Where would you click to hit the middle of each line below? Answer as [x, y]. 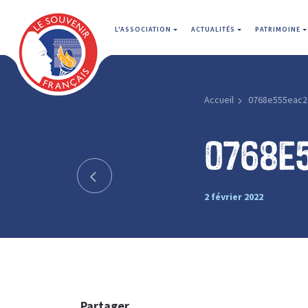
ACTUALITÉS [214, 29]
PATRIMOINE [279, 29]
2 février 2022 [233, 196]
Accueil [219, 100]
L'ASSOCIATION [144, 29]
